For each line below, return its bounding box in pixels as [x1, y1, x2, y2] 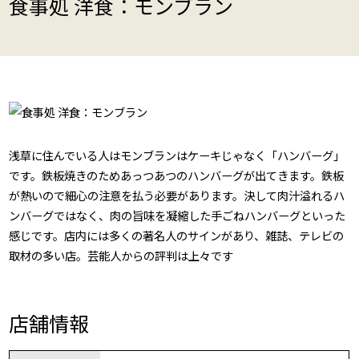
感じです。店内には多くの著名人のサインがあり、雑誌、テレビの [9, 226, 345, 244]
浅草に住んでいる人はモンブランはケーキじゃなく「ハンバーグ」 [9, 146, 345, 163]
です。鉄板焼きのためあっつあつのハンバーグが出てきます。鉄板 [9, 166, 345, 184]
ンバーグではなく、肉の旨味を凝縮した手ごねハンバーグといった [9, 206, 346, 224]
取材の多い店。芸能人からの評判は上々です [9, 246, 234, 264]
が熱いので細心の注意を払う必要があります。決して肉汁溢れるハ [9, 186, 345, 204]
